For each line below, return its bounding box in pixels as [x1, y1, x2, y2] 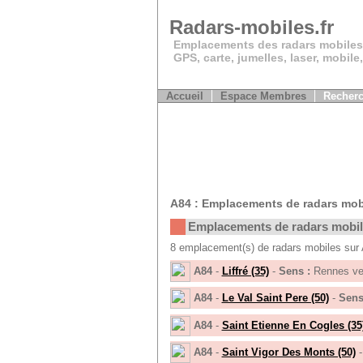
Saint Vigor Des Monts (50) [221, 345, 356, 358]
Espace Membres [220, 90, 306, 102]
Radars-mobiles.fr [169, 16, 334, 38]
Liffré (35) [221, 264, 269, 277]
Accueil [165, 90, 203, 102]
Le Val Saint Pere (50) [221, 291, 329, 304]
